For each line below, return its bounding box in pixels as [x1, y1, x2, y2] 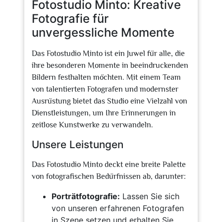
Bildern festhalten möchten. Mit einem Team [32, 73, 181, 82]
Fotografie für [32, 11, 109, 26]
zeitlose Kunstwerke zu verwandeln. [32, 120, 153, 129]
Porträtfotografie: [52, 191, 120, 201]
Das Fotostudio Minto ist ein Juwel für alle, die [32, 49, 185, 58]
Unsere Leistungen [32, 138, 123, 151]
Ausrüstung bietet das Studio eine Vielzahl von [32, 97, 187, 106]
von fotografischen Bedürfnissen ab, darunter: [32, 172, 186, 181]
